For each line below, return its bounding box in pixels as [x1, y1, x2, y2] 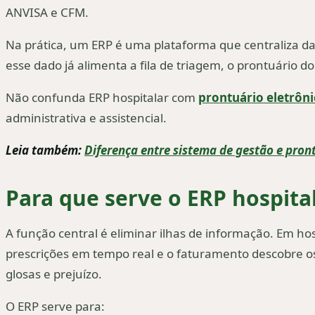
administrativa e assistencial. [6, 110, 167, 126]
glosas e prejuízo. [6, 266, 102, 283]
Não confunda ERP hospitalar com [6, 89, 198, 105]
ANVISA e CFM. [6, 4, 89, 20]
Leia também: [6, 142, 84, 158]
